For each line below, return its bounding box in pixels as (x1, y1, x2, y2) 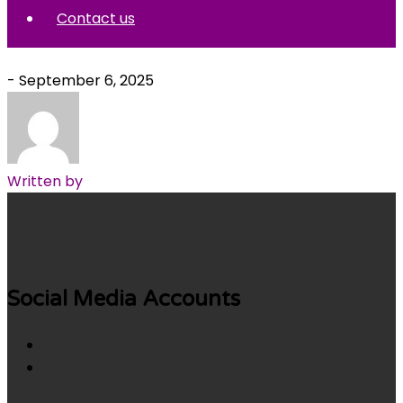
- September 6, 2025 (7, 69, 154, 91)
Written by (7, 170, 83, 192)
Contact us (57, 7, 135, 29)
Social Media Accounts (7, 285, 240, 312)
